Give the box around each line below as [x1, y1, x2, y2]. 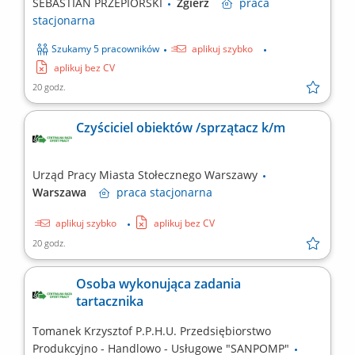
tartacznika [76, 292, 143, 311]
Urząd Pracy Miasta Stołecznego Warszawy [32, 167, 261, 183]
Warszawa [32, 185, 99, 200]
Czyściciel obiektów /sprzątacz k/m [76, 119, 285, 137]
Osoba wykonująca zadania [76, 275, 241, 293]
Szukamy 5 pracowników [52, 42, 159, 56]
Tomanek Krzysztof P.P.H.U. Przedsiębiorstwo [32, 323, 271, 339]
